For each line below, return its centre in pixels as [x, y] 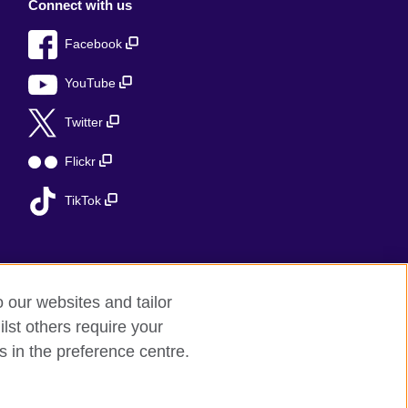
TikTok [85, 201]
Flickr [82, 162]
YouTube [92, 84]
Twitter [86, 123]
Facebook [95, 45]
